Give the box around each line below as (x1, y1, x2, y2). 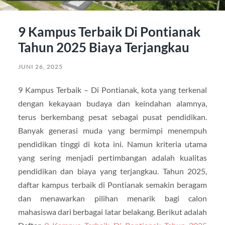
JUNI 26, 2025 (18, 63, 63, 70)
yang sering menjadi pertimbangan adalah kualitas (18, 153, 207, 162)
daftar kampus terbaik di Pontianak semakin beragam (18, 180, 207, 189)
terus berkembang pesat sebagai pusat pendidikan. (18, 112, 207, 122)
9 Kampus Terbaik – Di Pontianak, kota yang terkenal (18, 85, 207, 94)
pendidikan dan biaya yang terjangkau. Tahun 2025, (18, 166, 207, 176)
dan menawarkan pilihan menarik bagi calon (18, 193, 207, 203)
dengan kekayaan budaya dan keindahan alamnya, (18, 98, 207, 108)
